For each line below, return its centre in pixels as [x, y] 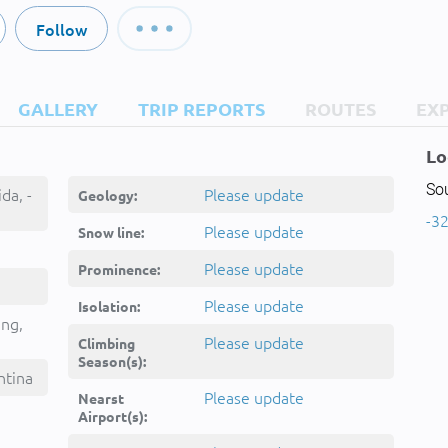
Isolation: [109, 306]
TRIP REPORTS [201, 108]
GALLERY [58, 108]
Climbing [106, 343]
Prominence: [119, 269]
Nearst [101, 398]
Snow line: [111, 232]
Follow [61, 29]
